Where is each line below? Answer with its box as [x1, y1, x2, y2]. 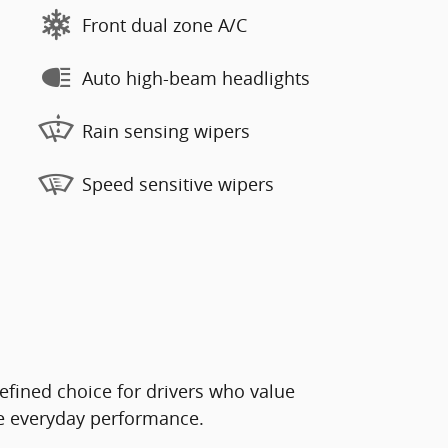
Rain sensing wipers [82, 118, 250, 143]
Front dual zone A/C [82, 12, 247, 37]
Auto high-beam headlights [82, 65, 310, 90]
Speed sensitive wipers [82, 171, 274, 196]
